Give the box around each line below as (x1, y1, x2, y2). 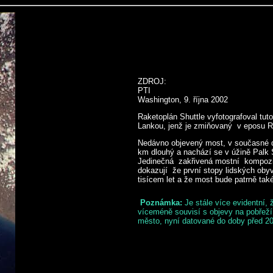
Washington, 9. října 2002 (138, 94, 228, 104)
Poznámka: (140, 197, 182, 207)
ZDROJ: (138, 76, 169, 86)
